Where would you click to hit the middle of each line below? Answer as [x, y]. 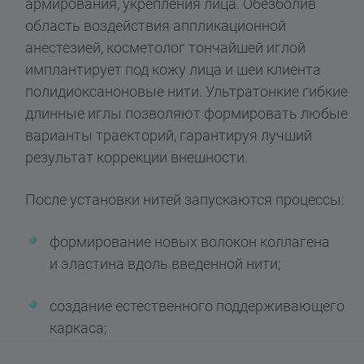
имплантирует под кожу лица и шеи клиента [173, 69]
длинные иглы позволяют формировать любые [187, 113]
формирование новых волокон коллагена [190, 241]
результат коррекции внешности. [137, 157]
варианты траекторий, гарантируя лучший [169, 135]
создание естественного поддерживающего [197, 305]
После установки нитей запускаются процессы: [185, 199]
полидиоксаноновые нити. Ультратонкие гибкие [187, 91]
